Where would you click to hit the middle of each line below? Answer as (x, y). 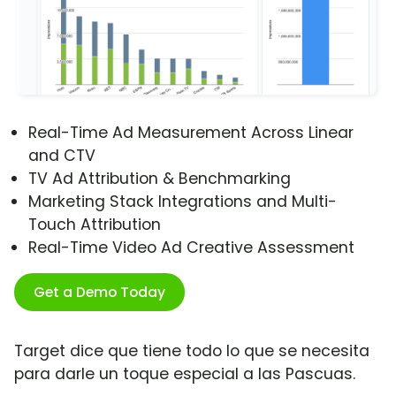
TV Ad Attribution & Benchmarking (160, 179)
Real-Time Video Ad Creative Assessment (191, 248)
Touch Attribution (95, 225)
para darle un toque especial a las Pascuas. (185, 374)
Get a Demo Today (99, 293)
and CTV (62, 156)
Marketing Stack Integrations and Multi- (183, 202)
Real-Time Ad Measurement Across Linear (191, 133)
